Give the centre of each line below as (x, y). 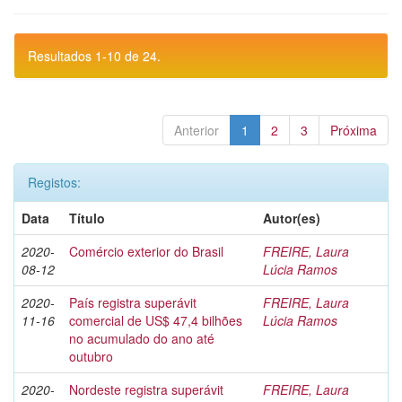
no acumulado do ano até (142, 338)
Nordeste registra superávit (146, 389)
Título (87, 218)
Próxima (354, 130)
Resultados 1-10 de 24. (94, 56)
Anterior (197, 130)
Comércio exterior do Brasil (146, 251)
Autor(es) (292, 218)
